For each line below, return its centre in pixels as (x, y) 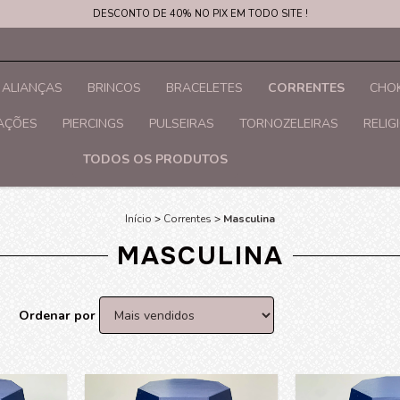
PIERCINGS (93, 124)
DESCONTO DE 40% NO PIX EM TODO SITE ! (200, 14)
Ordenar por (57, 315)
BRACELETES (204, 88)
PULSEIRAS (181, 124)
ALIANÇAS (32, 88)
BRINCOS (114, 88)
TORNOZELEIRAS (288, 124)
